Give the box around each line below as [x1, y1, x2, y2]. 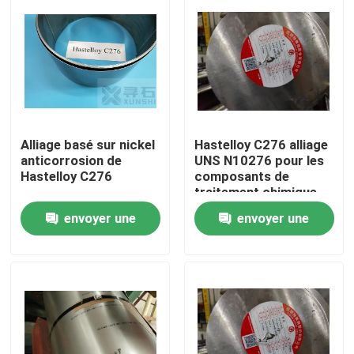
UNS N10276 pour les [194, 153, 324, 169]
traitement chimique [194, 184, 317, 201]
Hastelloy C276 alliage [194, 137, 328, 153]
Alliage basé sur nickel [21, 137, 156, 153]
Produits [28, 291, 80, 307]
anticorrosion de [21, 153, 122, 169]
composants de [194, 168, 289, 185]
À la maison [28, 241, 98, 258]
